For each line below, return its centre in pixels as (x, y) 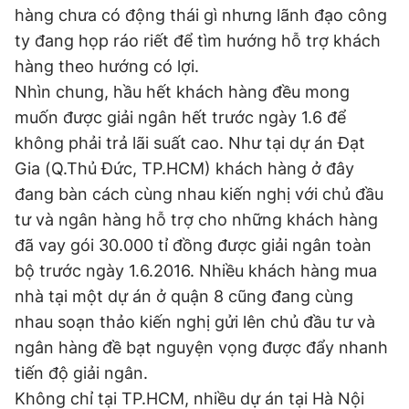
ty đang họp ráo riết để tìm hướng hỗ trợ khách (198, 41)
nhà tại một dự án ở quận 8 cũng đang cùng (184, 296)
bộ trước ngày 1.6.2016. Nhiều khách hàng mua (196, 271)
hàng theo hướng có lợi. (107, 66)
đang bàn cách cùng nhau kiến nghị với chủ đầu (199, 194)
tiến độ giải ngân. (81, 373)
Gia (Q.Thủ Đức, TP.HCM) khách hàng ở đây (184, 168)
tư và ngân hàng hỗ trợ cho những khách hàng (196, 220)
